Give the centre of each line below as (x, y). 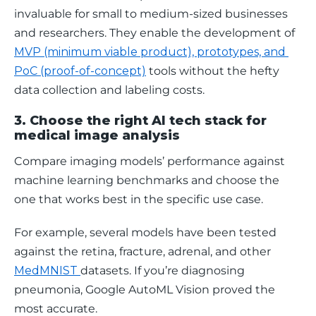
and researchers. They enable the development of (156, 33)
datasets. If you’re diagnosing (164, 271)
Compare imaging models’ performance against (151, 161)
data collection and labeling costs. (109, 90)
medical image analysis (97, 135)
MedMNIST (47, 271)
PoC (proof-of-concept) (80, 71)
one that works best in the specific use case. (140, 199)
